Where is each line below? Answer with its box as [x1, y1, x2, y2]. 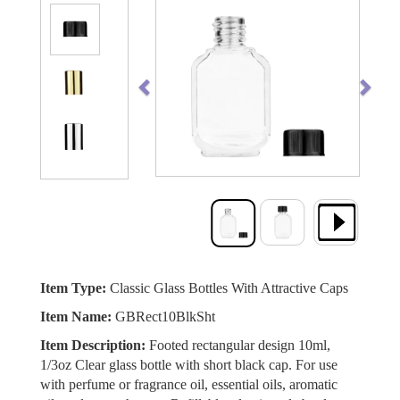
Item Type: [40, 280, 106, 296]
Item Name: [40, 309, 112, 324]
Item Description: [40, 337, 146, 353]
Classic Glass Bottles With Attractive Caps [106, 280, 348, 296]
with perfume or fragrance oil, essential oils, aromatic [40, 377, 337, 392]
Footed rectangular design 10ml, [146, 337, 330, 353]
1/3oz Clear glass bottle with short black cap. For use [40, 357, 337, 372]
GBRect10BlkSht [112, 309, 215, 324]
